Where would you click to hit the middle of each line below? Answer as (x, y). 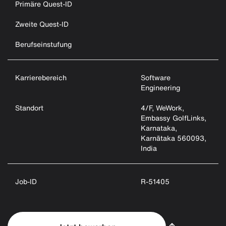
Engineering (161, 88)
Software (156, 77)
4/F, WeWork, (163, 108)
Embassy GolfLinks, (174, 118)
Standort (29, 108)
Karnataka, (159, 128)
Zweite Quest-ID (42, 24)
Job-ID (26, 181)
